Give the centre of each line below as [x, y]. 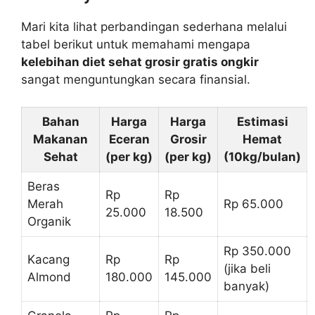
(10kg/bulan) [262, 156]
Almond [49, 277]
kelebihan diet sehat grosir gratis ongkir [140, 62]
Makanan [60, 139]
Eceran [129, 139]
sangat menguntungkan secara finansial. [136, 80]
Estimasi [262, 121]
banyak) [246, 286]
